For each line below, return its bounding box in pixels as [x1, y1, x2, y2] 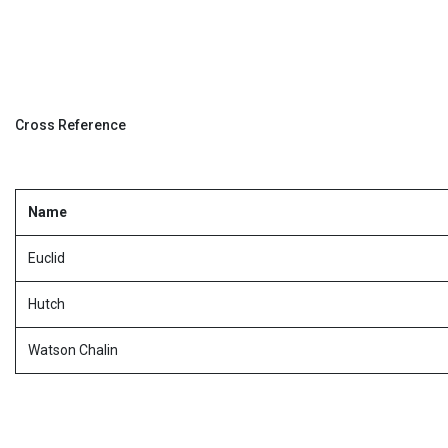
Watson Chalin [28, 342, 118, 358]
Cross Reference [15, 117, 126, 133]
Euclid [28, 250, 65, 266]
